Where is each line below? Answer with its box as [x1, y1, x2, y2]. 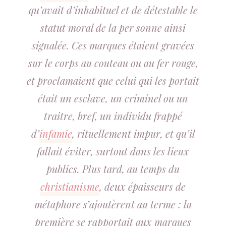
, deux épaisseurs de [99, 180, 186, 193]
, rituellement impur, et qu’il [72, 127, 195, 140]
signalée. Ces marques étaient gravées [32, 38, 194, 52]
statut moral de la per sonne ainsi [40, 21, 186, 34]
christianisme [40, 180, 99, 193]
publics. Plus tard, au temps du [46, 162, 180, 176]
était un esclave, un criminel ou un [38, 91, 188, 105]
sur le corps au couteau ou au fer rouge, [28, 56, 198, 70]
